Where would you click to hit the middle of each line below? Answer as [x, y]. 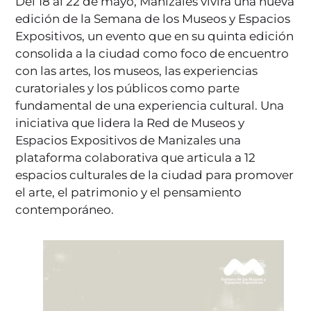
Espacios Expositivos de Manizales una [128, 140]
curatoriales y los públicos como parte [128, 88]
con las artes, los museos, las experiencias [137, 70]
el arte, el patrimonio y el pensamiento [129, 192]
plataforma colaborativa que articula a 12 [136, 157]
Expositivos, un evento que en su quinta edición [155, 36]
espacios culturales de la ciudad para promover [155, 175]
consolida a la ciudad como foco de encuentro [152, 53]
